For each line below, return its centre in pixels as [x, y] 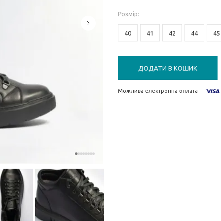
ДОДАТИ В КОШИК [168, 68]
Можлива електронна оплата [158, 91]
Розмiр [128, 14]
